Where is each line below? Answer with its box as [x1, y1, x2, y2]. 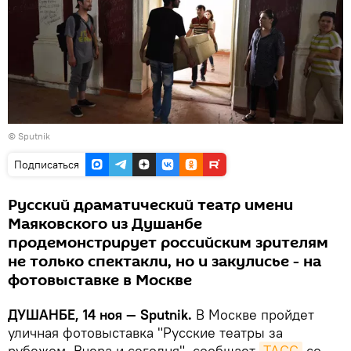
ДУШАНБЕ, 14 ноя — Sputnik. [8, 305, 192, 324]
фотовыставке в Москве [8, 269, 192, 291]
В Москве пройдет [192, 305, 314, 324]
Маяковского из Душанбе [8, 212, 202, 235]
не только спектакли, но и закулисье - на [8, 250, 321, 273]
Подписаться [14, 157, 79, 172]
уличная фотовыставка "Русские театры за [8, 323, 283, 342]
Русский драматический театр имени [8, 194, 293, 216]
